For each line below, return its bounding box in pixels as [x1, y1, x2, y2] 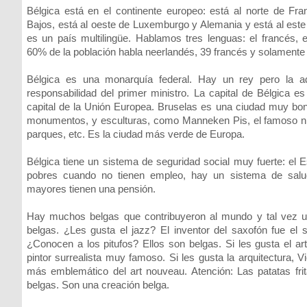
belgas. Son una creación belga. [27, 279, 169, 291]
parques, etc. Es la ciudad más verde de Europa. [27, 128, 245, 140]
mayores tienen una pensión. [27, 183, 156, 195]
